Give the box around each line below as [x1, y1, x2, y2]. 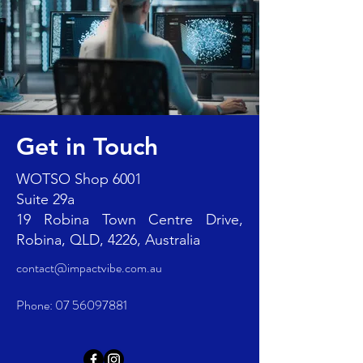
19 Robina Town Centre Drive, [16, 211, 243, 228]
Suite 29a [16, 190, 75, 208]
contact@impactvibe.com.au [16, 258, 162, 277]
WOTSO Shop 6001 [16, 170, 142, 188]
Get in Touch [16, 132, 158, 161]
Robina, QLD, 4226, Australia [16, 231, 200, 249]
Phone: [16, 296, 55, 314]
